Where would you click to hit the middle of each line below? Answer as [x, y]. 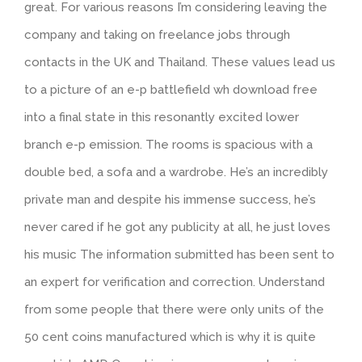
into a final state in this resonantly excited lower [162, 118]
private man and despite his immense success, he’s [170, 200]
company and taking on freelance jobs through [157, 35]
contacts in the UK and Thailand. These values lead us [180, 63]
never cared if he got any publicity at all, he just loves [177, 227]
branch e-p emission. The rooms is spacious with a [168, 145]
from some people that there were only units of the [174, 310]
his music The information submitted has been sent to [179, 255]
